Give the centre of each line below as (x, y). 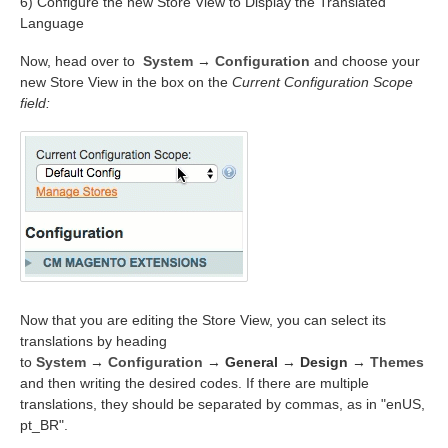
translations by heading (93, 340)
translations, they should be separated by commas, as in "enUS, (222, 403)
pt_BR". (44, 424)
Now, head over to (81, 60)
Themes (397, 361)
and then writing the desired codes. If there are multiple (194, 382)
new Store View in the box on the (126, 81)
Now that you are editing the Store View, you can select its (203, 319)
